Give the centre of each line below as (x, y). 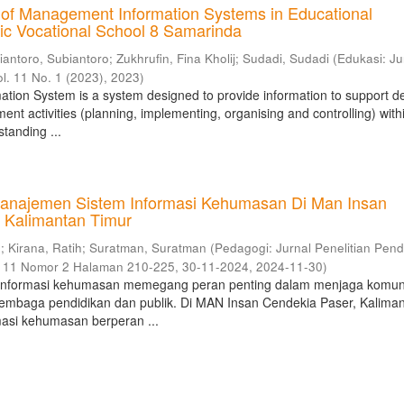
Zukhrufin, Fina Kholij (176, 58)
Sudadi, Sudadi (286, 58)
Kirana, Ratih (46, 248)
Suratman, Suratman (148, 248)
